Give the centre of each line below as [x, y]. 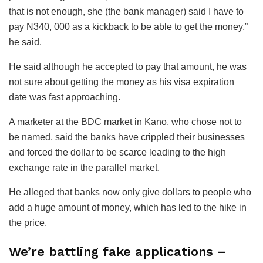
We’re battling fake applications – [117, 252]
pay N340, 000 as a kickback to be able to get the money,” [128, 26]
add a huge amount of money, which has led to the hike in [128, 207]
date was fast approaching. [65, 97]
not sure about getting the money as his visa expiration [122, 82]
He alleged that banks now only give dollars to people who [130, 192]
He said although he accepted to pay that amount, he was [128, 66]
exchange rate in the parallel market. [84, 167]
